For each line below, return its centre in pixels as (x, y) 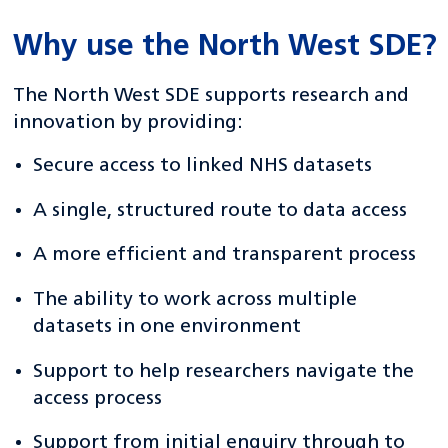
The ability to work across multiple (195, 299)
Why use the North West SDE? (225, 48)
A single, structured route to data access (220, 210)
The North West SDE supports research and (211, 96)
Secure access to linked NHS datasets (203, 166)
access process (98, 398)
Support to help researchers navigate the (224, 371)
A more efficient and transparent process (225, 255)
